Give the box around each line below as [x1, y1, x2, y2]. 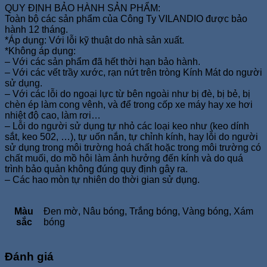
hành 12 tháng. [5, 24, 68, 35]
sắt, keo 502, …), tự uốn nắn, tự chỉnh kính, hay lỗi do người [5, 131, 258, 142]
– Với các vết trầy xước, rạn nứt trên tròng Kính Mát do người [5, 67, 262, 77]
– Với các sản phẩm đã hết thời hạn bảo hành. [5, 56, 200, 67]
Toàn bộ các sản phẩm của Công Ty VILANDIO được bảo [5, 13, 247, 24]
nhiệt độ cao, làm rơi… [5, 110, 101, 120]
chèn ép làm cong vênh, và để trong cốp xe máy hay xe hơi [5, 99, 253, 110]
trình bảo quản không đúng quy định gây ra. [5, 163, 188, 174]
